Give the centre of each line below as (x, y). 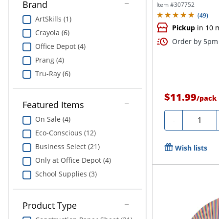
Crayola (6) (52, 32)
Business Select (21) (67, 147)
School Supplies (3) (66, 174)
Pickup (184, 28)
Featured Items (53, 105)
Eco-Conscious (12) (65, 133)
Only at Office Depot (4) (73, 160)
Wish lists (191, 148)
